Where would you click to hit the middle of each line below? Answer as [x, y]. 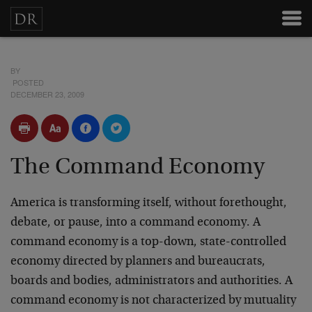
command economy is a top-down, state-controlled [148, 242]
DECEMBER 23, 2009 [47, 94]
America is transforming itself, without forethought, [149, 203]
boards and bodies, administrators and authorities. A [151, 281]
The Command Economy [138, 168]
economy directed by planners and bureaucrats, [138, 262]
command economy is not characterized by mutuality [153, 301]
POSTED [27, 82]
